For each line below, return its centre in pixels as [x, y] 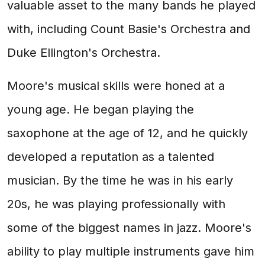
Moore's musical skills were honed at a [116, 86]
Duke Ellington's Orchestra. [84, 53]
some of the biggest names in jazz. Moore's [129, 228]
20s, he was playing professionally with [116, 204]
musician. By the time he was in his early [120, 180]
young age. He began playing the [101, 109]
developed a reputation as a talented [111, 157]
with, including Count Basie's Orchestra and [129, 29]
